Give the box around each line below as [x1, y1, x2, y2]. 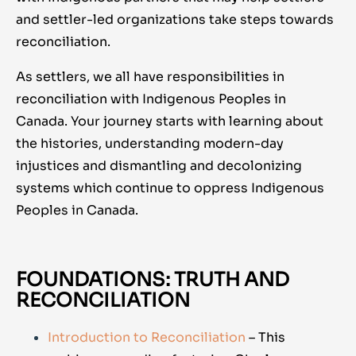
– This [249, 329, 285, 346]
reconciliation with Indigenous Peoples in [16, 91, 286, 108]
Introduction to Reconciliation [48, 329, 246, 346]
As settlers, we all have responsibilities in [16, 68, 284, 86]
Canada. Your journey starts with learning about [16, 113, 323, 130]
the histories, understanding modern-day [16, 135, 284, 153]
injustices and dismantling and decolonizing [16, 157, 302, 175]
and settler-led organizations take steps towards [16, 11, 334, 29]
